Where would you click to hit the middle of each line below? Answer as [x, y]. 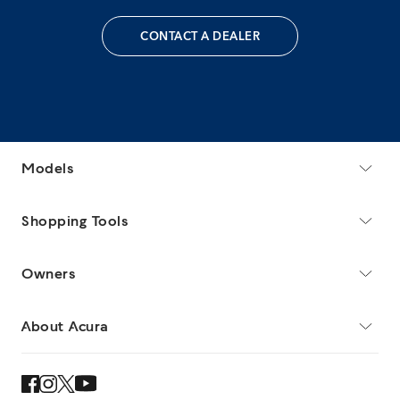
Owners [48, 273]
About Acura [65, 326]
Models [47, 168]
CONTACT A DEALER [200, 37]
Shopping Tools [75, 221]
